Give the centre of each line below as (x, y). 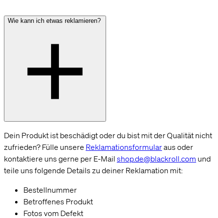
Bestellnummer (50, 190)
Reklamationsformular (124, 147)
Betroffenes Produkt (58, 201)
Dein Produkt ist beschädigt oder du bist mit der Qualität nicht (108, 135)
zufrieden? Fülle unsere (45, 147)
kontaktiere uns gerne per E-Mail (60, 158)
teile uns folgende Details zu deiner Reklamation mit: (93, 170)
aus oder (178, 147)
